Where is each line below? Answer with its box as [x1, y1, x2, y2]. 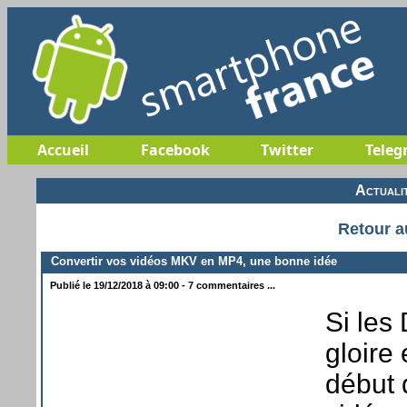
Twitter [260, 140, 313, 160]
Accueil [37, 140, 89, 160]
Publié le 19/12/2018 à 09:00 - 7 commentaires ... [47, 279, 275, 291]
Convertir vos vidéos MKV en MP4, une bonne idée [44, 253, 337, 268]
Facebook [140, 140, 210, 160]
